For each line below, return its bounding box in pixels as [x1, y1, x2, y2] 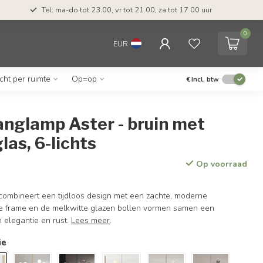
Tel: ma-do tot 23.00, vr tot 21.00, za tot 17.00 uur [42, 5, 212, 15]
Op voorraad [193, 159, 247, 170]
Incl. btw [191, 75, 219, 84]
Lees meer [71, 215, 110, 226]
